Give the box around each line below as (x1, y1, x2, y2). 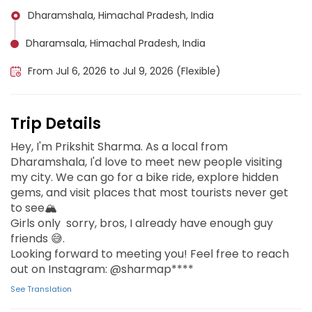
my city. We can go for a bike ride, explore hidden (10, 169, 279, 185)
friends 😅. (10, 231, 65, 247)
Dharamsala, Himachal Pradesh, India (26, 36, 205, 50)
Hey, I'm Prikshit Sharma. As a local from (10, 139, 228, 155)
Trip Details (10, 113, 101, 134)
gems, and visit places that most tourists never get (10, 185, 288, 201)
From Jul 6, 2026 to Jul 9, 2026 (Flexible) (28, 64, 221, 78)
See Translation (10, 283, 72, 295)
